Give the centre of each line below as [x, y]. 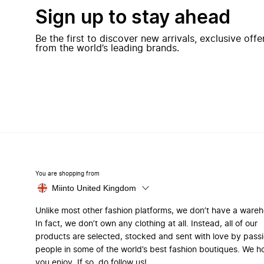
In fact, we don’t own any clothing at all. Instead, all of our [146, 224]
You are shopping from [67, 174]
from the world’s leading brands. [107, 48]
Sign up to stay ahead [133, 18]
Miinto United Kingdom [94, 188]
